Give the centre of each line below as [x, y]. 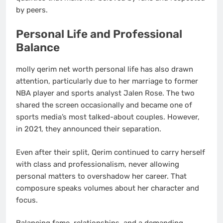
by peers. [32, 10]
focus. [27, 200]
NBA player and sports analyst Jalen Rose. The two [105, 93]
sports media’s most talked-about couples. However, [108, 117]
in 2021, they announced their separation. [89, 129]
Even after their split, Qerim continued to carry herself [111, 152]
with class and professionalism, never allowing [98, 164]
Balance [38, 47]
